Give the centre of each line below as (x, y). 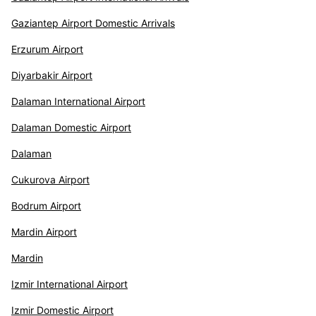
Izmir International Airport (69, 284)
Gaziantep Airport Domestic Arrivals (93, 23)
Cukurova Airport (50, 180)
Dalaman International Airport (78, 101)
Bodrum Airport (46, 206)
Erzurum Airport (47, 49)
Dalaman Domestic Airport (71, 127)
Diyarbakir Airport (52, 75)
